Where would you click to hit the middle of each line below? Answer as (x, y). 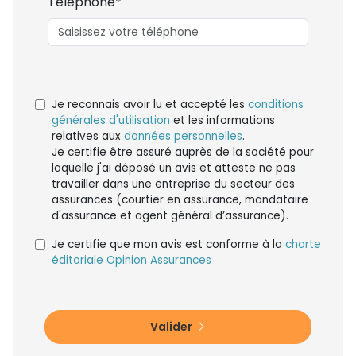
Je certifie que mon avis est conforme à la (168, 245)
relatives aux (88, 137)
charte (303, 245)
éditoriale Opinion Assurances (132, 261)
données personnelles (183, 137)
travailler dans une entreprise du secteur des (173, 184)
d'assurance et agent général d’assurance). (170, 216)
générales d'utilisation (111, 121)
